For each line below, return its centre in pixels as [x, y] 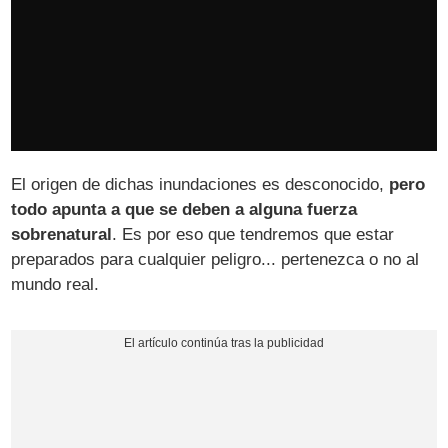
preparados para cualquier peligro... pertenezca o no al [215, 259]
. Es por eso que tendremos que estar [253, 234]
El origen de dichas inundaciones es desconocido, [200, 184]
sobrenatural [62, 234]
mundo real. [55, 284]
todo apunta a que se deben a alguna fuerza [184, 209]
